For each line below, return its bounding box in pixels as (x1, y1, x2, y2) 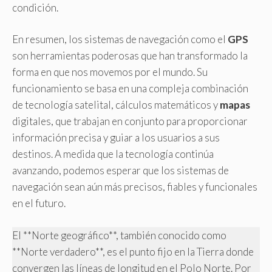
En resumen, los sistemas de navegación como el (12, 33, 228, 46)
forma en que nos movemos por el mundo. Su (12, 66, 208, 78)
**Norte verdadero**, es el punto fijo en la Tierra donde (12, 245, 254, 258)
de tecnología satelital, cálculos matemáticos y (12, 98, 220, 111)
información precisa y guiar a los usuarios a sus (12, 131, 220, 144)
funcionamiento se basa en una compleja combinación (12, 82, 248, 95)
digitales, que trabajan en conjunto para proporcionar (12, 115, 248, 127)
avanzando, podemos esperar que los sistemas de (12, 164, 229, 177)
